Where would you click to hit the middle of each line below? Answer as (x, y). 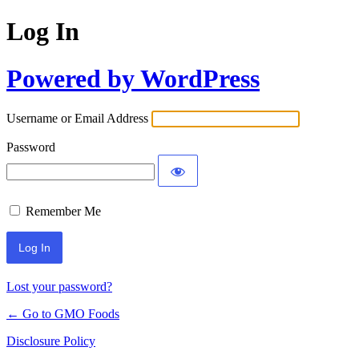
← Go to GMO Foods (63, 314)
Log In (43, 32)
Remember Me (63, 212)
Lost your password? (59, 287)
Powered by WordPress (133, 78)
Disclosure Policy (51, 341)
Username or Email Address (77, 119)
